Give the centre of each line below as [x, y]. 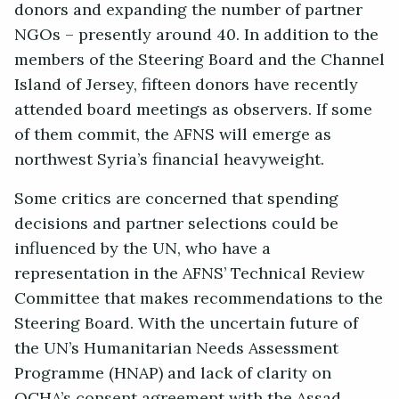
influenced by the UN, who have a [142, 249]
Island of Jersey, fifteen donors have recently [186, 85]
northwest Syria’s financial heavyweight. [171, 160]
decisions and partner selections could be [176, 224]
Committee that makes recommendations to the [199, 299]
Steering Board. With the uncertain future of [186, 324]
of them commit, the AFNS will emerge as [173, 135]
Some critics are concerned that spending [176, 199]
